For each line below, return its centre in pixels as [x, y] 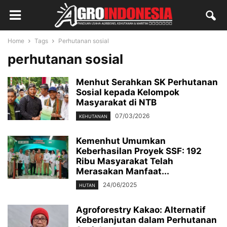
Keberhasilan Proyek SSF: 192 [139, 151]
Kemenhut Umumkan [121, 141]
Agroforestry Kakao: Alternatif [141, 210]
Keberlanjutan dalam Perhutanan [146, 220]
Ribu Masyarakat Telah [125, 161]
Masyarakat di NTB [116, 102]
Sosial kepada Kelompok [128, 92]
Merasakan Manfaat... [123, 172]
